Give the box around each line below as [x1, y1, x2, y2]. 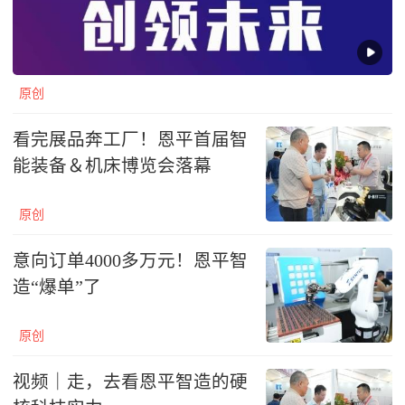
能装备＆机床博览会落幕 [13, 156, 212, 176]
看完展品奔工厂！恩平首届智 [13, 130, 248, 150]
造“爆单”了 [13, 278, 101, 297]
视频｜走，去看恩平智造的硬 [13, 372, 248, 392]
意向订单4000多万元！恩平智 [13, 251, 248, 271]
